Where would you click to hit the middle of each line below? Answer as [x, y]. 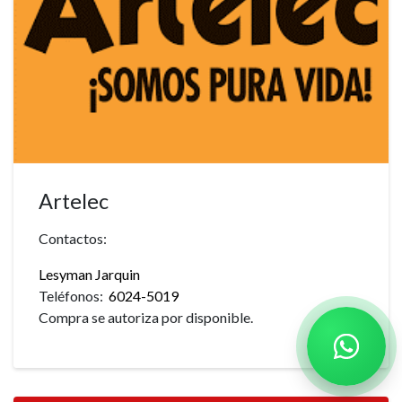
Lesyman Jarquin [89, 274]
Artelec [74, 201]
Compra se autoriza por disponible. [146, 317]
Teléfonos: [74, 295]
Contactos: [73, 238]
